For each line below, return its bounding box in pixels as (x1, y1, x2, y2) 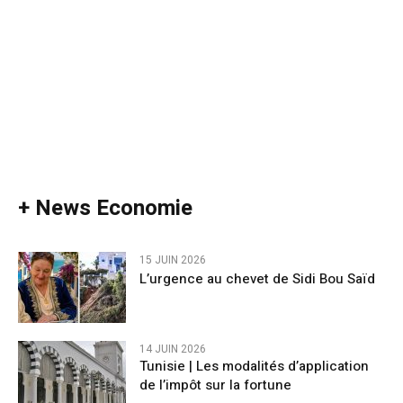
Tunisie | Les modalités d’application (139, 355, 369, 376)
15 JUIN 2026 (139, 251, 206, 268)
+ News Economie (18, 192, 193, 224)
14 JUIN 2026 (139, 340, 206, 357)
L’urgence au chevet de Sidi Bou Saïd (139, 268, 375, 289)
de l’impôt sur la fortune (139, 374, 291, 395)
